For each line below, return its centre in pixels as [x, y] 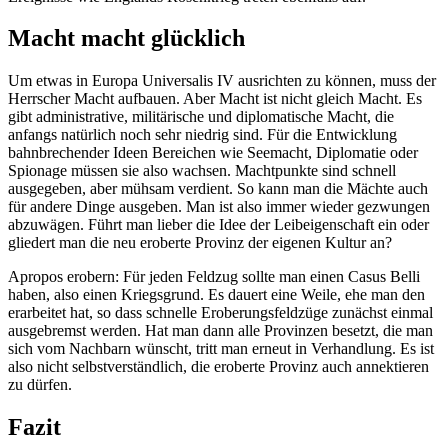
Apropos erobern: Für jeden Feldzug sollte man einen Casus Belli [214, 277]
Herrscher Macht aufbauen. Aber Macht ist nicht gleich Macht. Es [215, 99]
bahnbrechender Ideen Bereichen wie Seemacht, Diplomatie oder [213, 153]
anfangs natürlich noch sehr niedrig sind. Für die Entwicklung [202, 135]
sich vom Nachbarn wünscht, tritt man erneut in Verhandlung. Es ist [221, 349]
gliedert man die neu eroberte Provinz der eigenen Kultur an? [200, 243]
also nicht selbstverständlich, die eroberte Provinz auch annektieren [218, 367]
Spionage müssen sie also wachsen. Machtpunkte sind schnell [202, 171]
